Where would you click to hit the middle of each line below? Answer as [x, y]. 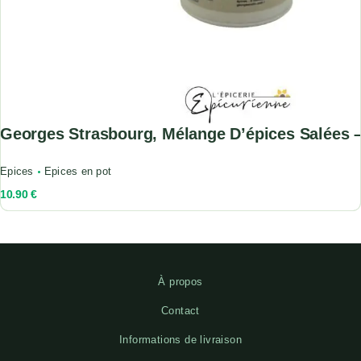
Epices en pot [78, 171]
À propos [180, 281]
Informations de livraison [180, 339]
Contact [180, 310]
